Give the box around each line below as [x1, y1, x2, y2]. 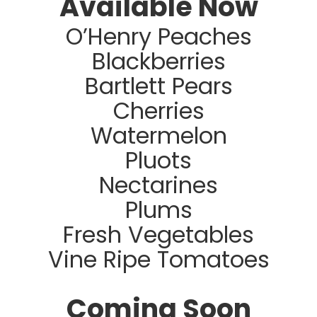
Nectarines [99, 168, 218, 201]
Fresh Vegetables [63, 218, 254, 250]
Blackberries [91, 45, 226, 77]
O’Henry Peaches [65, 20, 252, 52]
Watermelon [90, 119, 227, 151]
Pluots [125, 144, 192, 176]
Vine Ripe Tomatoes [47, 243, 270, 275]
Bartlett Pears [84, 69, 233, 102]
